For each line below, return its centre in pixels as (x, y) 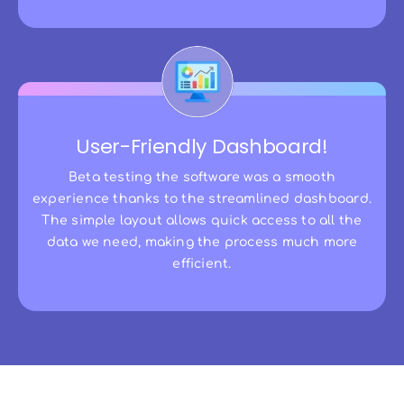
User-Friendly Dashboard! (202, 146)
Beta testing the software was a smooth (202, 177)
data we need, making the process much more (202, 242)
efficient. (202, 263)
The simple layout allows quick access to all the (202, 220)
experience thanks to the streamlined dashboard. (202, 198)
